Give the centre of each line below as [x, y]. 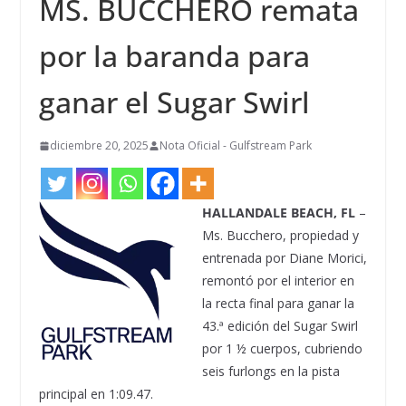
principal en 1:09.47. [96, 394]
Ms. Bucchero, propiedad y [280, 236]
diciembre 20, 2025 [99, 146]
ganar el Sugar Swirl [174, 102]
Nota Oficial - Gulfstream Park [235, 146]
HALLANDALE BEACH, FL [278, 213]
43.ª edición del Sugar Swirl [280, 326]
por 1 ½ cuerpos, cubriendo [282, 349]
